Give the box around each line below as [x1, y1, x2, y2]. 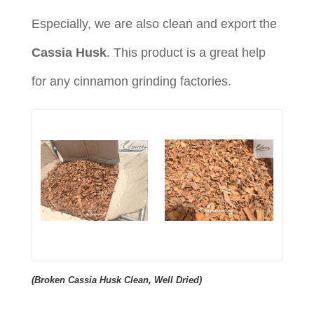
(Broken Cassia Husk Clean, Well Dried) [31, 274, 202, 285]
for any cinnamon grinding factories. [31, 74, 231, 88]
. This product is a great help [106, 45, 266, 60]
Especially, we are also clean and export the [31, 16, 277, 31]
